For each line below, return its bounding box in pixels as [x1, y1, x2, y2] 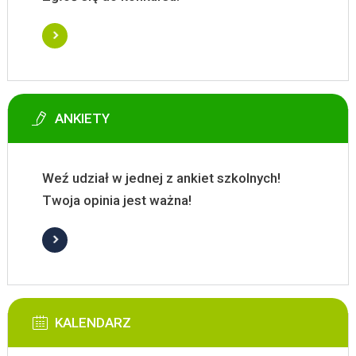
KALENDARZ [54, 315, 131, 331]
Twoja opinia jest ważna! [41, 192, 192, 209]
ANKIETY [54, 110, 110, 127]
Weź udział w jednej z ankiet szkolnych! [41, 170, 281, 187]
